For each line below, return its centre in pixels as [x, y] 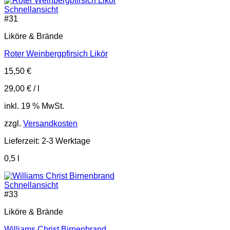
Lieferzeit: [23, 141]
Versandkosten [50, 124]
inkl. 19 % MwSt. [34, 106]
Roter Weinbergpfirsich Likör [56, 54]
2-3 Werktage [66, 141]
